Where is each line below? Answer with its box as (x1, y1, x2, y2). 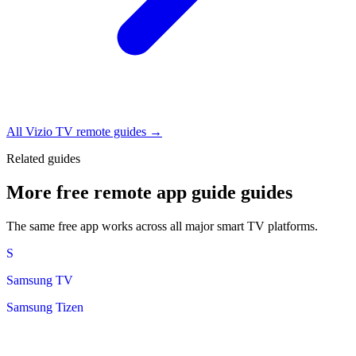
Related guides (6, 152, 80, 166)
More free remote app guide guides (6, 182, 292, 203)
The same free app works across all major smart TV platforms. (6, 219, 318, 233)
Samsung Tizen (6, 300, 83, 314)
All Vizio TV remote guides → (6, 125, 162, 139)
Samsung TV (6, 273, 73, 287)
